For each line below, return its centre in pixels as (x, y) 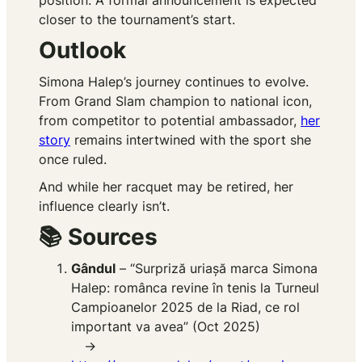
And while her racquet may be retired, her (166, 187)
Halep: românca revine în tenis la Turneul (195, 288)
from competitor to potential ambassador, (170, 121)
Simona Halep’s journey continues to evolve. (174, 82)
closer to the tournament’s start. (137, 20)
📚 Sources (98, 237)
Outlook (82, 51)
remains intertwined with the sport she (191, 140)
